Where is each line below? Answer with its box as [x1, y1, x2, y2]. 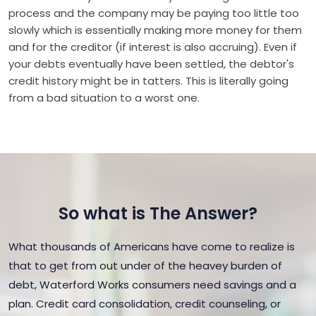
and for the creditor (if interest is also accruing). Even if [8, 39, 297, 54]
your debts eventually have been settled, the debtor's [8, 56, 294, 71]
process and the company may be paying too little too [8, 6, 299, 20]
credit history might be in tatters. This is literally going [8, 73, 288, 88]
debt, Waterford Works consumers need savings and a [8, 277, 296, 292]
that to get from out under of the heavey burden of [8, 258, 282, 273]
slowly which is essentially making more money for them [8, 23, 302, 37]
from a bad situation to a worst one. [8, 90, 200, 105]
